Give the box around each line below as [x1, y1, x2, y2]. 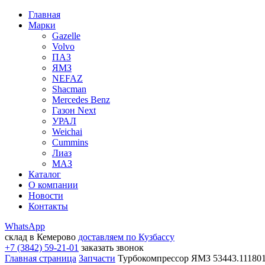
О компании [28, 180, 78, 190]
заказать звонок [81, 243, 144, 253]
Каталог [28, 169, 61, 179]
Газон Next [52, 105, 96, 115]
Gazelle [52, 31, 80, 41]
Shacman [52, 84, 86, 94]
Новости [28, 190, 63, 201]
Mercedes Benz [52, 95, 110, 105]
